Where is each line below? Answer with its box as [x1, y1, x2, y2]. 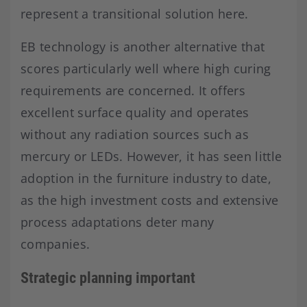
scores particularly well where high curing [21, 60, 271, 77]
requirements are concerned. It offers [21, 82, 245, 99]
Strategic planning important [21, 269, 195, 286]
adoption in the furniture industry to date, [21, 169, 272, 186]
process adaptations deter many [21, 213, 214, 230]
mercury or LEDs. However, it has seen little [21, 147, 282, 164]
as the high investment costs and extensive [21, 191, 279, 208]
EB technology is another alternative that [21, 38, 265, 55]
